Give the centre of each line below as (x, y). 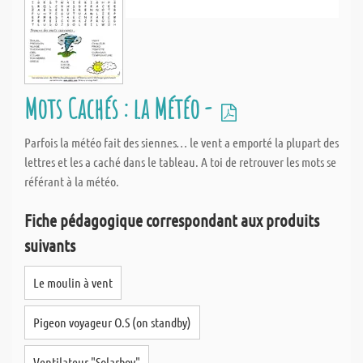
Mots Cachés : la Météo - (120, 108)
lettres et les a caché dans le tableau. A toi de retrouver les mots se (180, 162)
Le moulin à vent (73, 282)
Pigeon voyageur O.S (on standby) (112, 322)
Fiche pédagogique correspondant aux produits (172, 220)
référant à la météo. (72, 181)
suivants (50, 245)
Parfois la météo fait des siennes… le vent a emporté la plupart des (181, 142)
